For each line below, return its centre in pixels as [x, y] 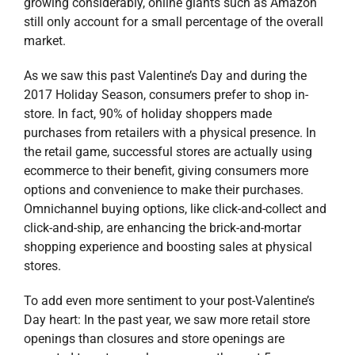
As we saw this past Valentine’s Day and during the [165, 76]
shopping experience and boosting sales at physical [168, 247]
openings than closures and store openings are [154, 339]
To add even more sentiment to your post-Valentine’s [169, 301]
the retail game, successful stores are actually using [168, 152]
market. [44, 41]
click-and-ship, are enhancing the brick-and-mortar [162, 228]
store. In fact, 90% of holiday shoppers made [147, 114]
